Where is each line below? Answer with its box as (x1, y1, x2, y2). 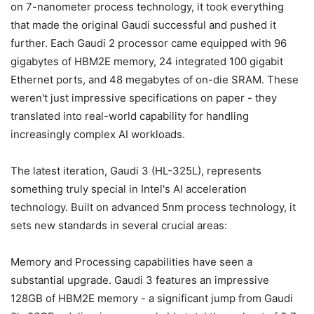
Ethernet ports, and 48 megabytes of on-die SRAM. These (11, 72, 299, 86)
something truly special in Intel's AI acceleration (11, 182, 247, 196)
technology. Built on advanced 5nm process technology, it (11, 200, 296, 214)
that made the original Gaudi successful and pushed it (11, 18, 276, 32)
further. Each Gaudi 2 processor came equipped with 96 (11, 36, 287, 50)
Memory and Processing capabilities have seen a (11, 254, 252, 268)
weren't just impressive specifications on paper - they (11, 90, 277, 104)
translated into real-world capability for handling (11, 109, 249, 123)
